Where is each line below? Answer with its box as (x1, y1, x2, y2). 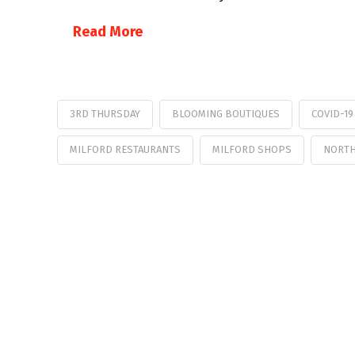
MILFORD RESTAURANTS (70, 143, 181, 155)
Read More (73, 23, 143, 41)
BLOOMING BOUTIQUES (171, 107, 280, 120)
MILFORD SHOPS (212, 143, 292, 155)
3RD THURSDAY (70, 107, 140, 120)
